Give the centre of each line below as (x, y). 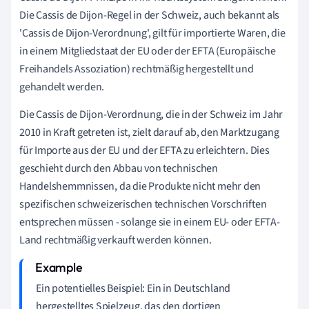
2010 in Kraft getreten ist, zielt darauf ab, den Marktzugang (149, 132)
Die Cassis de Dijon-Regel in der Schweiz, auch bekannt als (150, 15)
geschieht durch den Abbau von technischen (119, 168)
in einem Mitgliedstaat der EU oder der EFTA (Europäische (148, 51)
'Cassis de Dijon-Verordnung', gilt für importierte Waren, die (152, 33)
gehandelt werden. (62, 87)
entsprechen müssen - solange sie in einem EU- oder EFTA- (150, 222)
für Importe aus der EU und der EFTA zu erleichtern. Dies (144, 150)
